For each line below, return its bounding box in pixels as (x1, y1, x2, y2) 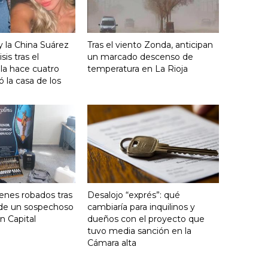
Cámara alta (87, 237, 136, 248)
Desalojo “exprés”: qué (87, 189, 180, 200)
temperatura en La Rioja (87, 63, 188, 74)
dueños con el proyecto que (87, 213, 205, 224)
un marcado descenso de (87, 51, 193, 62)
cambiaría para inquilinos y (87, 201, 195, 212)
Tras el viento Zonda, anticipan (87, 39, 213, 50)
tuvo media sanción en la (87, 225, 191, 236)
